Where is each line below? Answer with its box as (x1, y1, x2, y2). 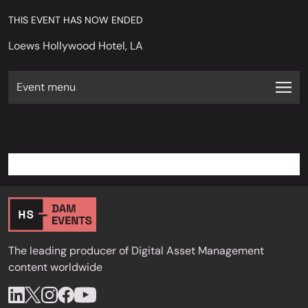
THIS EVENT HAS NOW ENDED (8, 14, 143, 26)
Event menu (16, 80, 76, 94)
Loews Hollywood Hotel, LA (8, 38, 143, 53)
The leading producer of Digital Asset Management (8, 243, 264, 258)
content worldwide (8, 260, 102, 274)
